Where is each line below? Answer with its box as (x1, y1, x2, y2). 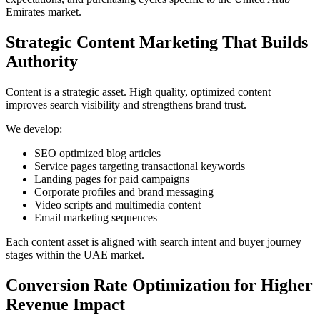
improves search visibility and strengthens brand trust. (6, 98, 246, 111)
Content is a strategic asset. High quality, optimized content (6, 85, 271, 98)
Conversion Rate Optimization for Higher (6, 275, 313, 294)
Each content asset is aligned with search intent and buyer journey (6, 235, 301, 248)
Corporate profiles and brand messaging (34, 185, 214, 198)
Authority (6, 51, 78, 71)
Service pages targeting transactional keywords (34, 159, 245, 172)
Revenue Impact (6, 294, 125, 314)
